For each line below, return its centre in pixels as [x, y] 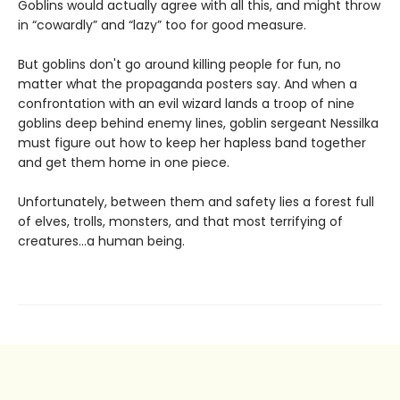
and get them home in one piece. [124, 163]
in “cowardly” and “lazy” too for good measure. [162, 25]
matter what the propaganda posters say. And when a [187, 84]
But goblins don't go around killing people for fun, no [179, 65]
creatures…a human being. [101, 242]
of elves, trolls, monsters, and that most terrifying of [180, 222]
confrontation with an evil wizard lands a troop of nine [186, 104]
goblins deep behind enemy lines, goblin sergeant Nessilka [198, 124]
